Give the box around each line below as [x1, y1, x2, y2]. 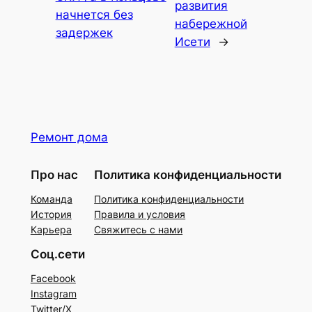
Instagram [30, 287, 77, 299]
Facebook [30, 272, 76, 284]
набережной [174, 17, 247, 31]
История [30, 208, 72, 220]
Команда [30, 192, 72, 205]
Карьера [30, 223, 72, 235]
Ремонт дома [30, 130, 108, 145]
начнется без [55, 8, 133, 22]
